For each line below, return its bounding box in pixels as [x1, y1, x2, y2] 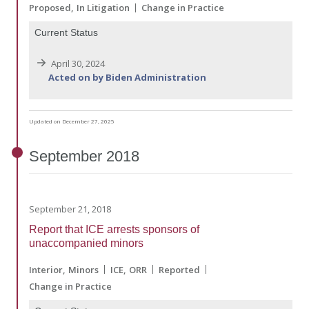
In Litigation [77, 1, 130, 14]
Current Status [34, 27, 98, 39]
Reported [159, 263, 200, 276]
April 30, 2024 [49, 57, 105, 70]
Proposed [29, 1, 71, 14]
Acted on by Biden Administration [48, 71, 206, 84]
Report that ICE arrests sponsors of [29, 223, 199, 235]
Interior [29, 263, 63, 276]
